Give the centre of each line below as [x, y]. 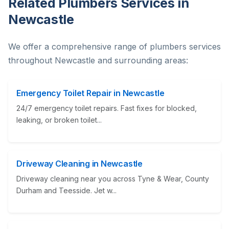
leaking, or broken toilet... [59, 120]
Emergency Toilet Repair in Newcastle [90, 93]
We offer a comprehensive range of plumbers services [114, 47]
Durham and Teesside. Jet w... [66, 191]
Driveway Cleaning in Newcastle [79, 164]
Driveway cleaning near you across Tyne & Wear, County [113, 179]
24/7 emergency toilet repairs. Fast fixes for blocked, [107, 108]
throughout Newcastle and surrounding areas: [98, 61]
